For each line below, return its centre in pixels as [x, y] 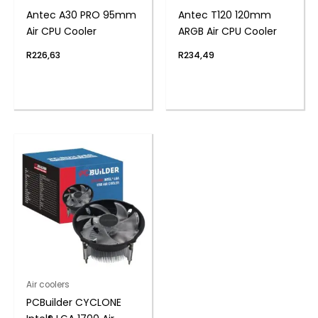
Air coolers [48, 285]
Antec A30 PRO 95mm [81, 15]
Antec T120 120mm [224, 15]
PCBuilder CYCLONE [73, 303]
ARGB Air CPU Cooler [227, 31]
